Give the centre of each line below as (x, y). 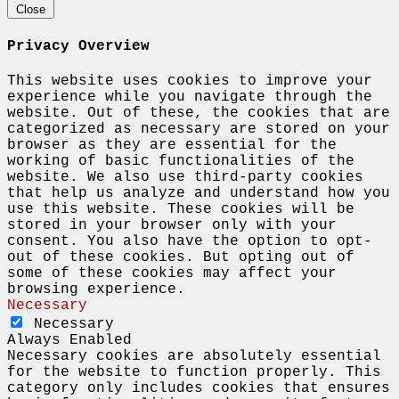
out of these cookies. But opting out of (181, 257)
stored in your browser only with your (172, 225)
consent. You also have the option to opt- (190, 241)
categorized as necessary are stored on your (199, 129)
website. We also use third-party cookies (185, 177)
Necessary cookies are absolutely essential (194, 356)
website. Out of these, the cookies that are (199, 113)
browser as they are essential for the (172, 145)
